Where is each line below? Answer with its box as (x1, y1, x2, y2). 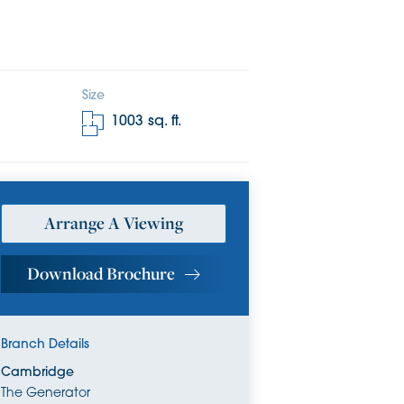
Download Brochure (27, 261, 175, 285)
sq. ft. (142, 115, 181, 130)
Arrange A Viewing (44, 210, 183, 234)
